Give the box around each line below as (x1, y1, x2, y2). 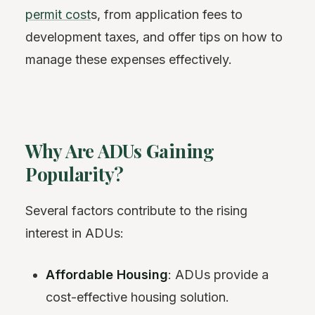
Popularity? (25, 162, 124, 186)
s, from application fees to (91, 7, 243, 22)
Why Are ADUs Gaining (25, 139, 214, 163)
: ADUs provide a (168, 266, 269, 282)
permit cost (25, 7, 91, 22)
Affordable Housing (46, 266, 169, 282)
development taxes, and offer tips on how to (25, 30, 283, 44)
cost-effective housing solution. (46, 289, 230, 304)
